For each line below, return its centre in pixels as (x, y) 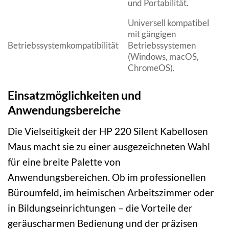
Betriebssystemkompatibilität (63, 45)
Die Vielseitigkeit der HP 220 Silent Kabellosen (108, 131)
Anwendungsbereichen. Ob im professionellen (107, 177)
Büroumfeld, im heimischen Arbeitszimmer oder (111, 192)
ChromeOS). (151, 68)
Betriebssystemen (162, 45)
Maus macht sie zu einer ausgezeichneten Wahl (109, 146)
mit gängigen (152, 34)
